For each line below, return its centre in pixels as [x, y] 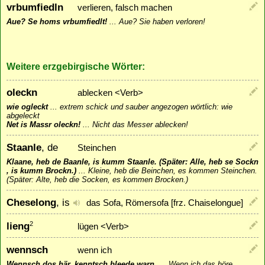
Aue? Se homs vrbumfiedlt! [57, 22]
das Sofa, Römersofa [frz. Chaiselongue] [165, 203]
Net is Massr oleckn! [43, 125]
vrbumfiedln [35, 7]
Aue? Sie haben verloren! [162, 22]
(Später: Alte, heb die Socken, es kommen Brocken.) [97, 180]
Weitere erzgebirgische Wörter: [76, 66]
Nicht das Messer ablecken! [140, 125]
